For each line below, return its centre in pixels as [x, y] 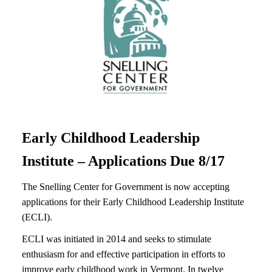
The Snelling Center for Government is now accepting [126, 187]
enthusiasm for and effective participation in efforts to [124, 254]
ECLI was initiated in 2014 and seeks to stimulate [117, 239]
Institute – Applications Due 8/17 [123, 161]
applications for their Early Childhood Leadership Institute [133, 202]
